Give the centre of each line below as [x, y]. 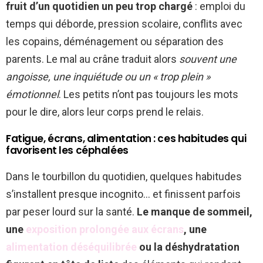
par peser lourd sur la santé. [71, 212]
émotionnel [32, 95]
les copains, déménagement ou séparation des [115, 42]
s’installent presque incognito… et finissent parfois [123, 194]
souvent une [208, 59]
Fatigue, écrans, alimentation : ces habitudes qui [126, 139]
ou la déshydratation [188, 247]
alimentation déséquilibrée [71, 247]
